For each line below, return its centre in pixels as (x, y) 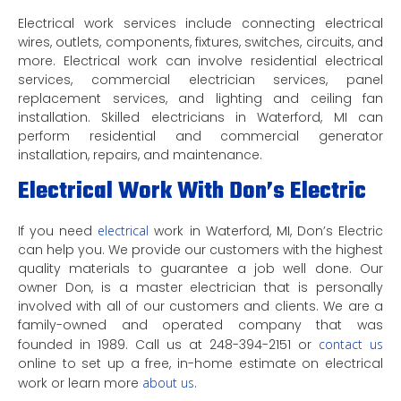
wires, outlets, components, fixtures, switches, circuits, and (200, 42)
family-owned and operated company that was (200, 325)
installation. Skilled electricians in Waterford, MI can (200, 117)
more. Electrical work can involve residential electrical (200, 60)
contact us (351, 345)
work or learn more (80, 384)
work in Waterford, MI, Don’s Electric (266, 231)
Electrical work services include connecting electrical (200, 23)
